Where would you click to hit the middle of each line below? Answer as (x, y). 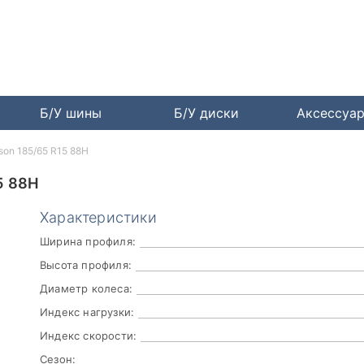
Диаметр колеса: (86, 289)
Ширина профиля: (88, 242)
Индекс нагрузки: (87, 312)
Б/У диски (207, 113)
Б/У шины (70, 113)
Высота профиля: (86, 265)
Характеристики (98, 218)
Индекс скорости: (89, 336)
